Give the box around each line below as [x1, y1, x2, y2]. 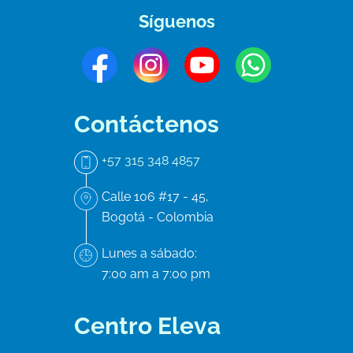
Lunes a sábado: [102, 246, 197, 261]
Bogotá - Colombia [102, 210, 214, 225]
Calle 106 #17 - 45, [102, 189, 209, 204]
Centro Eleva [74, 312, 221, 340]
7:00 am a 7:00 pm [102, 266, 210, 281]
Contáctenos [74, 110, 219, 138]
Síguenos [138, 11, 215, 32]
